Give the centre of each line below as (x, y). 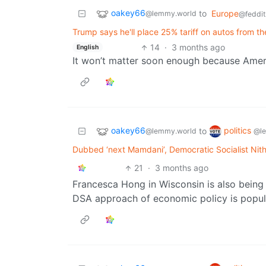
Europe (225, 14)
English (87, 47)
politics (239, 131)
